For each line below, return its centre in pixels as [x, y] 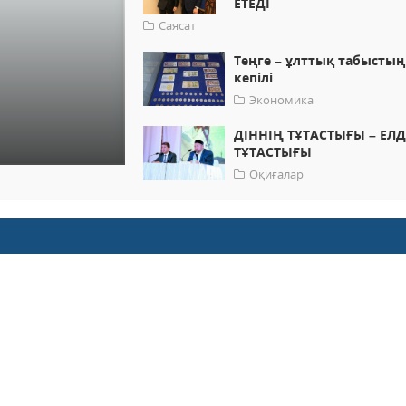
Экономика [282, 100]
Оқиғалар [277, 174]
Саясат [178, 26]
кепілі [254, 78]
